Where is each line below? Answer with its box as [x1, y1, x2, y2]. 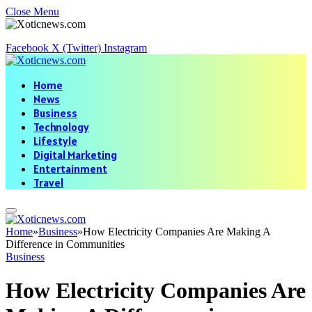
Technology [33, 120, 89, 134]
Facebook [6, 42, 49, 54]
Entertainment [33, 162, 107, 175]
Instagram [104, 42, 147, 54]
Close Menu [6, 6, 59, 17]
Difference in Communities [6, 238, 125, 250]
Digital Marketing [33, 148, 117, 162]
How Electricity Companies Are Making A [83, 226, 270, 237]
